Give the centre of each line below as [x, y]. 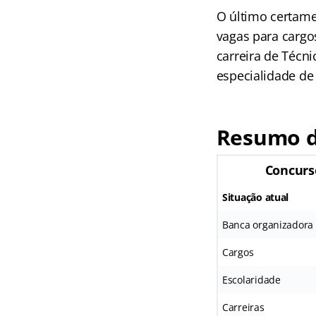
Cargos [238, 252]
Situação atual [255, 197]
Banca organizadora [268, 225]
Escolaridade [251, 280]
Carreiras [243, 307]
